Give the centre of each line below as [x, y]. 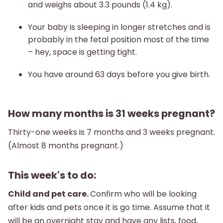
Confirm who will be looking [143, 194]
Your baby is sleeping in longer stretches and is [119, 27]
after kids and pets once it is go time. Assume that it [109, 207]
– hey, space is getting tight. [82, 52]
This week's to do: [52, 175]
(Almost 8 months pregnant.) [66, 145]
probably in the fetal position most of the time [118, 40]
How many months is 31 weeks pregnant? [111, 114]
